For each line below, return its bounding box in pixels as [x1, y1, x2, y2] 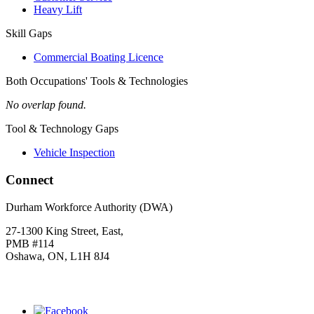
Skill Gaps [6, 27, 52, 40]
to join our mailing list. [65, 277, 177, 289]
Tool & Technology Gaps [6, 123, 118, 135]
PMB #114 [6, 237, 54, 250]
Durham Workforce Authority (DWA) [6, 200, 172, 213]
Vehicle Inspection [34, 146, 115, 159]
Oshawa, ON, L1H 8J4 [6, 250, 109, 262]
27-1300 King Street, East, [6, 224, 123, 237]
